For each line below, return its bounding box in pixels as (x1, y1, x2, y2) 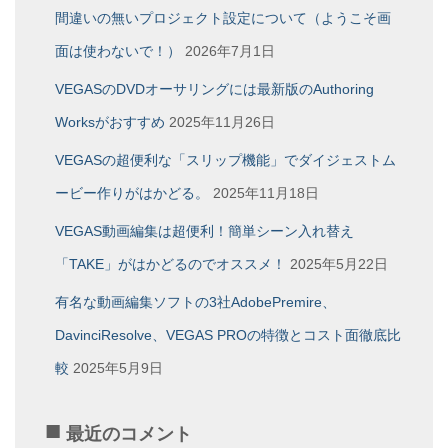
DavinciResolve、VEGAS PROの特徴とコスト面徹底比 (55, 326, 401, 343)
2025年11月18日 (213, 184, 319, 201)
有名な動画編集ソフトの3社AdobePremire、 (55, 293, 336, 310)
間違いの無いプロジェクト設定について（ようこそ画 (55, 9, 391, 26)
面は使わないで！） (55, 42, 181, 59)
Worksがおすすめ (55, 113, 165, 130)
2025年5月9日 (73, 359, 163, 376)
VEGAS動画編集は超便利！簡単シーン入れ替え (55, 222, 354, 239)
